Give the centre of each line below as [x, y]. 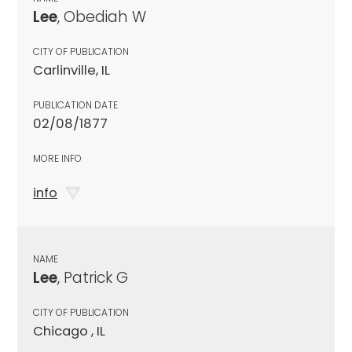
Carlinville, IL [71, 70]
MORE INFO [57, 158]
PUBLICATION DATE [75, 104]
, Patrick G [93, 277]
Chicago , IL [69, 331]
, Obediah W [102, 16]
